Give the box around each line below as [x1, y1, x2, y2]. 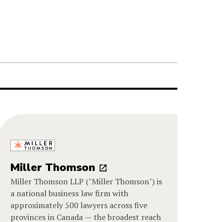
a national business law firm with [10, 188, 129, 199]
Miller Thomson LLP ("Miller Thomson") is [10, 176, 163, 187]
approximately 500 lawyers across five [10, 200, 148, 211]
